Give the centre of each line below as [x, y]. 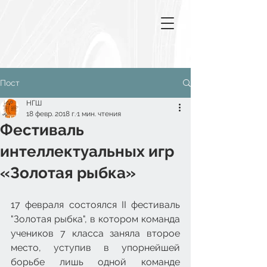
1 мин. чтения [99, 114]
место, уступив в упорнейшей [95, 248]
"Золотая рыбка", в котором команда [95, 219]
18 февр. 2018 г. [51, 114]
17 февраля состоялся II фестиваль [95, 205]
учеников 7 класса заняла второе [95, 233]
